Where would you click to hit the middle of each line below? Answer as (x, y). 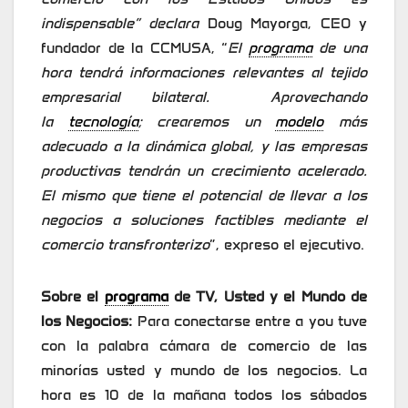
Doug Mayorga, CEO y (283, 24)
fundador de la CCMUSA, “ (135, 48)
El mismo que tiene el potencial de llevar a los (204, 196)
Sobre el (73, 297)
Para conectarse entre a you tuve (252, 321)
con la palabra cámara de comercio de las (204, 346)
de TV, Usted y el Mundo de (268, 297)
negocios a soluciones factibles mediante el (204, 220)
